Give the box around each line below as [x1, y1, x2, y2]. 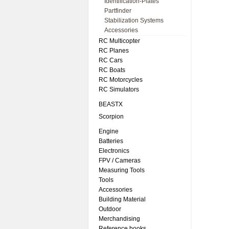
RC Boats [99, 66, 125, 74]
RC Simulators [99, 86, 139, 93]
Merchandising [99, 215, 140, 222]
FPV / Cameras [99, 157, 141, 164]
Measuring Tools [99, 167, 145, 174]
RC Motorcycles [99, 76, 143, 83]
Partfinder [104, 7, 131, 14]
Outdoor [99, 205, 121, 213]
